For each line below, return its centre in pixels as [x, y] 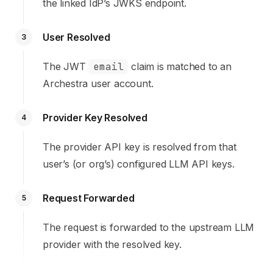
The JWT [66, 66]
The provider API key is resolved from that [140, 147]
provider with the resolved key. [112, 244]
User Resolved [76, 37]
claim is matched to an [180, 66]
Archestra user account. [98, 83]
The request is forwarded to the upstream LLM [149, 227]
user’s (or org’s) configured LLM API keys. [139, 164]
